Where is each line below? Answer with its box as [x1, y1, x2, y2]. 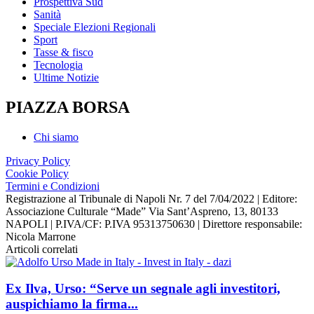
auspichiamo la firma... [6, 296, 138, 312]
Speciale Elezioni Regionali [34, 20, 156, 33]
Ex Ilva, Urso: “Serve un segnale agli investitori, [6, 281, 280, 296]
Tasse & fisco [34, 46, 93, 58]
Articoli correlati [6, 243, 78, 255]
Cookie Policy [6, 167, 69, 179]
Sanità [34, 8, 61, 20]
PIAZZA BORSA [6, 97, 130, 116]
